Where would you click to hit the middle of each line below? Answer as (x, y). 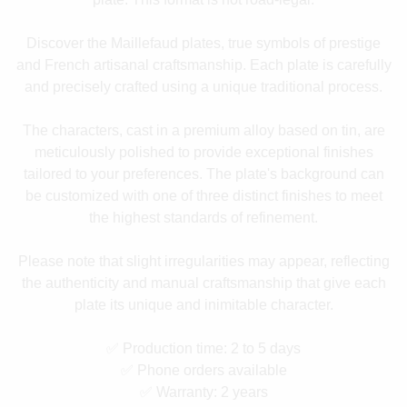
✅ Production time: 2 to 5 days (203, 348)
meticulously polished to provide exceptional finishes (203, 152)
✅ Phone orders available (203, 370)
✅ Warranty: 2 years (203, 392)
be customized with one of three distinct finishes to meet (203, 195)
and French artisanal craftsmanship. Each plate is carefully (203, 65)
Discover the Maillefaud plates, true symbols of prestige (203, 43)
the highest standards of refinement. (203, 217)
